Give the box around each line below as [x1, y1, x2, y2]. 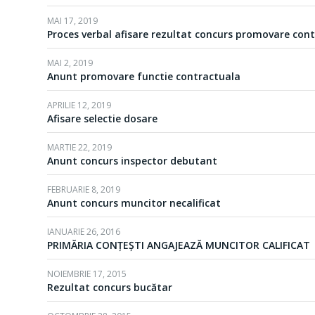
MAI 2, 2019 [47, 57, 93, 69]
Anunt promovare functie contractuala [47, 70, 240, 83]
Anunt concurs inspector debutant [47, 154, 217, 167]
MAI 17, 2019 [47, 15, 98, 27]
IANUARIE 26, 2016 [47, 226, 120, 238]
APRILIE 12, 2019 [47, 99, 111, 111]
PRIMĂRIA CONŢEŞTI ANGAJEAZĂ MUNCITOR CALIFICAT [47, 238, 310, 252]
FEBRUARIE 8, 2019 [47, 184, 120, 195]
